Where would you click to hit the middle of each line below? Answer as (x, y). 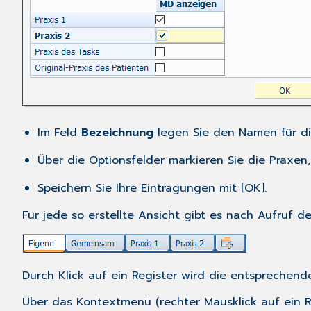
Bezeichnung (118, 133)
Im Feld (60, 133)
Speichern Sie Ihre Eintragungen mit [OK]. (152, 188)
